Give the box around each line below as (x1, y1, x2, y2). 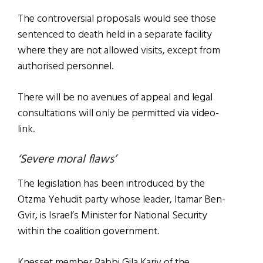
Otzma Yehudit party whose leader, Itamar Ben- (18, 191, 225, 209)
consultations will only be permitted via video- (18, 105, 219, 123)
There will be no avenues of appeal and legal (18, 89, 213, 107)
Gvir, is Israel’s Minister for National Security (18, 207, 207, 225)
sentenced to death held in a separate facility (18, 26, 212, 44)
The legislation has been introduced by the (18, 176, 205, 193)
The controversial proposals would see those (18, 11, 216, 28)
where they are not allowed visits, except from (18, 42, 220, 60)
